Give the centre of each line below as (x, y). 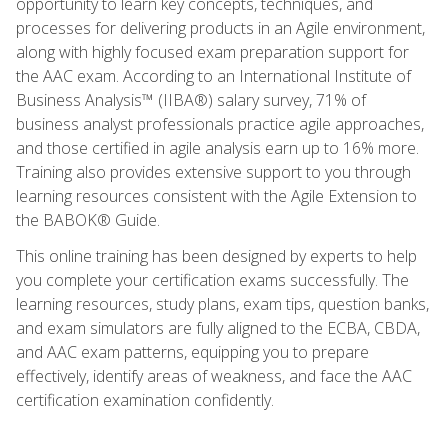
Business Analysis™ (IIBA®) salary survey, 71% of (191, 99)
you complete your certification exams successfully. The (212, 279)
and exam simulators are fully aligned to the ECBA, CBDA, (218, 327)
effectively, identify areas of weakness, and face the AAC (214, 375)
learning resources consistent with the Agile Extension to (216, 195)
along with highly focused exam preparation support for (212, 51)
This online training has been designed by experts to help (216, 255)
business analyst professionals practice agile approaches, (220, 123)
